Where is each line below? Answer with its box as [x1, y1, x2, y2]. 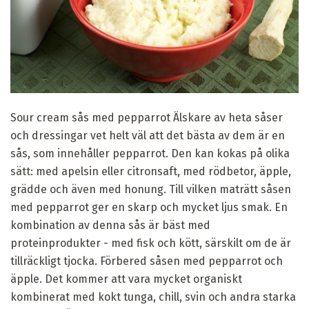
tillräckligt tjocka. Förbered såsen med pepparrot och [10, 255, 283, 268]
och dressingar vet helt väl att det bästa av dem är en [10, 129, 285, 143]
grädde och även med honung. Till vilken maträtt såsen [10, 183, 291, 197]
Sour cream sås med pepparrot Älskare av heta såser [10, 111, 283, 125]
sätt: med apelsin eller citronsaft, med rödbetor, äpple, [10, 165, 291, 179]
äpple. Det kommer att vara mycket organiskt [10, 272, 242, 286]
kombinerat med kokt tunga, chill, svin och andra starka [10, 290, 296, 304]
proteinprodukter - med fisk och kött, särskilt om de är [10, 237, 291, 250]
